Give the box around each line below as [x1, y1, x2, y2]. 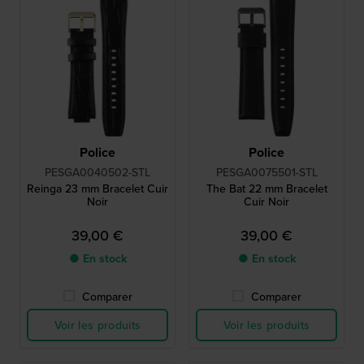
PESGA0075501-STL [215, 164, 318, 181]
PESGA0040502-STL [45, 164, 150, 181]
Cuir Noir [244, 193, 289, 210]
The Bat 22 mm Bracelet [206, 180, 327, 197]
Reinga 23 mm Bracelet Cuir [27, 180, 168, 197]
